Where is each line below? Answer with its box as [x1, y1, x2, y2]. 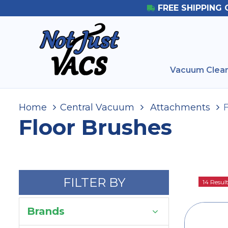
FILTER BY [63, 175, 125, 190]
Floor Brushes [19, 114, 172, 140]
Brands [27, 205, 65, 217]
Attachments [148, 102, 210, 113]
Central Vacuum [60, 102, 134, 113]
